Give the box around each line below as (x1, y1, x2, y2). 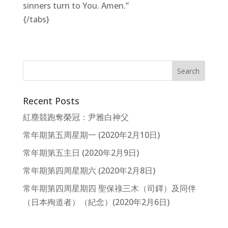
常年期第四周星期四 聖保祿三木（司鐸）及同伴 (22, 183, 196, 194)
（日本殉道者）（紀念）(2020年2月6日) (22, 196, 169, 208)
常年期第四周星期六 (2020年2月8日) (22, 165, 155, 176)
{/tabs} (22, 14, 49, 25)
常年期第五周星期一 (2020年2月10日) (22, 129, 160, 140)
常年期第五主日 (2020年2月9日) (22, 147, 139, 158)
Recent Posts (22, 95, 79, 107)
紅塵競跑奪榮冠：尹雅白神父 (22, 111, 129, 123)
